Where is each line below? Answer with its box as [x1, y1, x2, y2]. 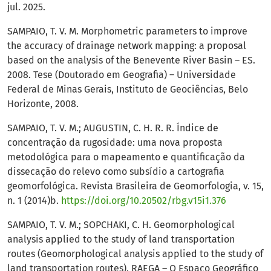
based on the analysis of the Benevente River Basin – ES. [7, 54, 255, 67]
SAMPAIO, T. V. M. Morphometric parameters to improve [7, 25, 247, 38]
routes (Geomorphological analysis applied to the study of [7, 248, 263, 260]
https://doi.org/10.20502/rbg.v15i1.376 [61, 195, 226, 207]
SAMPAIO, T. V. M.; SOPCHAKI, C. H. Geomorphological [7, 219, 235, 231]
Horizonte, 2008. [7, 98, 79, 110]
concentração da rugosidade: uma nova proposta [7, 137, 223, 149]
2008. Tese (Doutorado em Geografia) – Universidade [7, 69, 236, 81]
